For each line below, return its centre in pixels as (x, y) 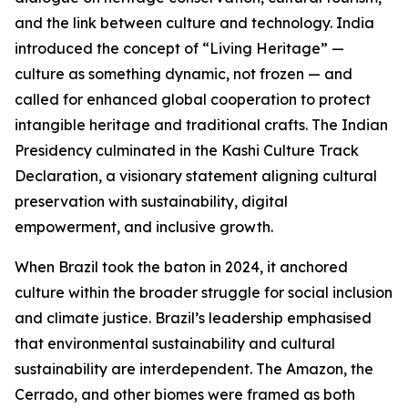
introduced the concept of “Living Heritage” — (179, 48)
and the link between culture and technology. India (194, 23)
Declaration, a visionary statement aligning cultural (196, 176)
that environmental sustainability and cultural (175, 343)
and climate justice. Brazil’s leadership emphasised (193, 318)
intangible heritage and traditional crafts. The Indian (201, 125)
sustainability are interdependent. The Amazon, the (194, 369)
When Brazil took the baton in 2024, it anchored (181, 267)
